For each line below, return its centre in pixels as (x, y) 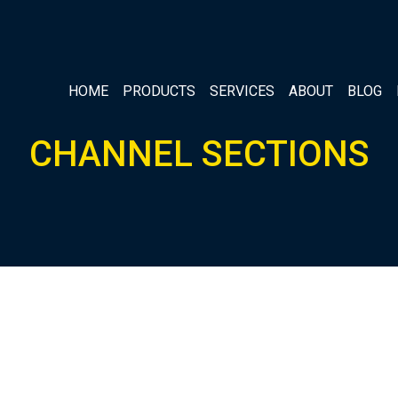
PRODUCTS (159, 92)
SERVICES (242, 92)
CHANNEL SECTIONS (199, 154)
